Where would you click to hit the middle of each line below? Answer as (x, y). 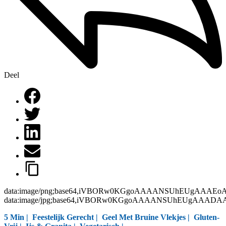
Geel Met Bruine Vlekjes (144, 217)
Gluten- (207, 217)
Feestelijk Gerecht (63, 217)
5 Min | (16, 217)
